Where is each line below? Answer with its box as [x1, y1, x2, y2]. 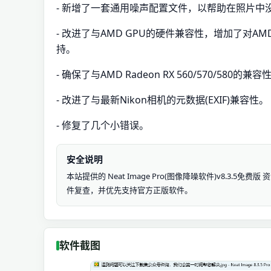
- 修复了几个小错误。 [56, 119, 149, 132]
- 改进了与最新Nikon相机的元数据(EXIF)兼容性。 [56, 93, 269, 106]
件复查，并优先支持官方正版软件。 [67, 184, 192, 195]
